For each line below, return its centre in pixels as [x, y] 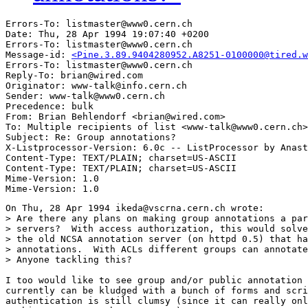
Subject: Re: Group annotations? [91, 137]
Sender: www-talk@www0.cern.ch [85, 96]
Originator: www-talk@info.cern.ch [96, 86]
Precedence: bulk [49, 107]
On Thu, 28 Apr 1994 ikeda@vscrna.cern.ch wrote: [135, 208]
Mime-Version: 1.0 [52, 179]
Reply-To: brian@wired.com [74, 76]
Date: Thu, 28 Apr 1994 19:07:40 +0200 [107, 34]
